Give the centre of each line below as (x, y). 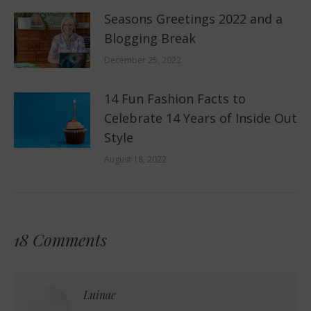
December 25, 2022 (143, 60)
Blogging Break (150, 38)
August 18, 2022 (135, 159)
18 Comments (60, 239)
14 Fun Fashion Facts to (175, 98)
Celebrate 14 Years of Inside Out (201, 118)
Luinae (100, 294)
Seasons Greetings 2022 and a (193, 18)
